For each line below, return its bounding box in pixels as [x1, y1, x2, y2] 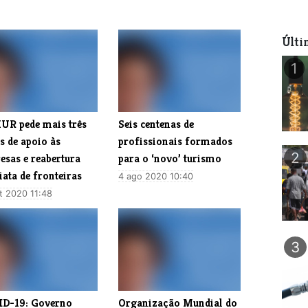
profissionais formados [118, 133, 233, 148]
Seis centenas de [118, 116, 195, 131]
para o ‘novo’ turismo [118, 151, 222, 166]
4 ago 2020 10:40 [118, 170, 194, 181]
